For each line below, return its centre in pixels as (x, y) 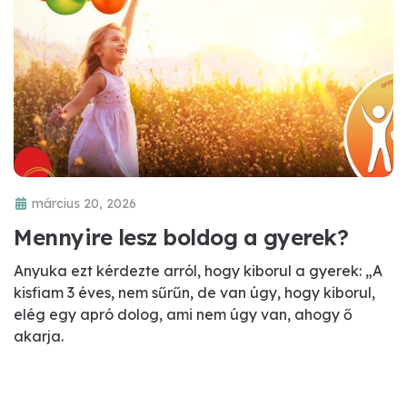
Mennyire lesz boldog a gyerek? (181, 237)
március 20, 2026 (84, 203)
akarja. (39, 336)
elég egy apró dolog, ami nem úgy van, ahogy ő (183, 314)
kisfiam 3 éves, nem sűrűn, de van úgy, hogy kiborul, (194, 292)
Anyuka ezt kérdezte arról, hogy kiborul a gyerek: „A (198, 270)
